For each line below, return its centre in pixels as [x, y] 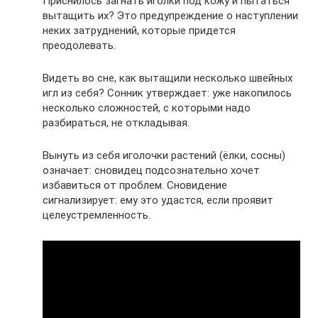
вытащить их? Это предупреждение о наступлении [170, 16]
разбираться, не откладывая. [116, 123]
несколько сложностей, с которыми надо [147, 108]
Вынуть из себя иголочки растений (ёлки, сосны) [164, 155]
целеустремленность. [97, 215]
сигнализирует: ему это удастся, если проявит [158, 200]
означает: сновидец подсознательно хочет [151, 170]
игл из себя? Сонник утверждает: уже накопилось [167, 93]
